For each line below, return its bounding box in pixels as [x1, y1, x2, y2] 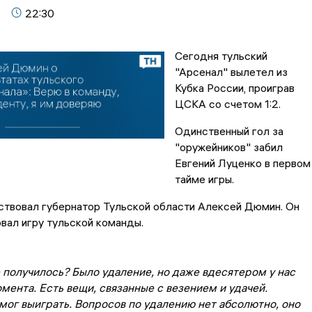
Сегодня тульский [174, 49, 267, 63]
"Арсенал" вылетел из [174, 65, 288, 79]
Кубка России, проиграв [174, 81, 295, 95]
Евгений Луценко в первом [174, 156, 311, 171]
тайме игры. [174, 172, 234, 187]
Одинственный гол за [174, 124, 283, 139]
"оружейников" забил [174, 140, 283, 155]
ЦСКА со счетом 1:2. [174, 97, 283, 111]
